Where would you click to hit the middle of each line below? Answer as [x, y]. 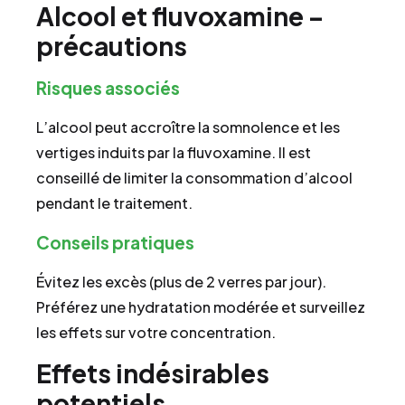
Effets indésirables [153, 373]
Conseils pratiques [115, 242]
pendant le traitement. [114, 203]
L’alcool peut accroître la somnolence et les [188, 127]
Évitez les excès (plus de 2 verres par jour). [181, 281]
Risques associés [108, 88]
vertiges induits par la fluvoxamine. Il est [174, 153]
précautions [112, 46]
